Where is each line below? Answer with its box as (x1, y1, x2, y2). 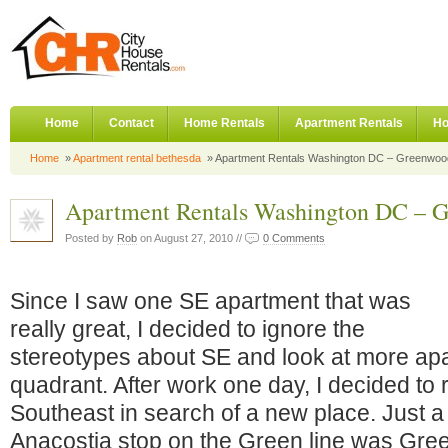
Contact (109, 116, 154, 130)
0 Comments (263, 232, 325, 244)
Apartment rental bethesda (73, 152, 201, 164)
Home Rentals (184, 116, 265, 130)
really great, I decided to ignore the (10, 316, 365, 342)
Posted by (65, 232, 117, 244)
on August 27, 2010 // (137, 232, 245, 244)
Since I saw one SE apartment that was (10, 288, 411, 314)
